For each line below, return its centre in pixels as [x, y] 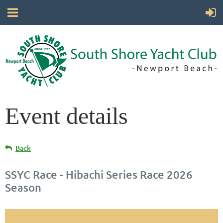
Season [23, 188]
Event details [66, 116]
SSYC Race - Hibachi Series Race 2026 [99, 175]
